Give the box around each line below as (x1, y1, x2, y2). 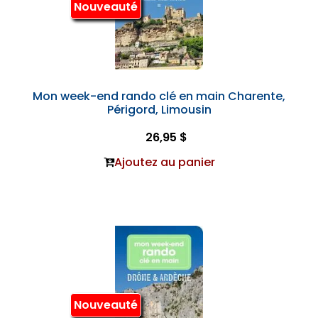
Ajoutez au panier (114, 154, 215, 170)
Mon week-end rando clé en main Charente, (33, 88, 285, 104)
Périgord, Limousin (106, 102, 212, 118)
